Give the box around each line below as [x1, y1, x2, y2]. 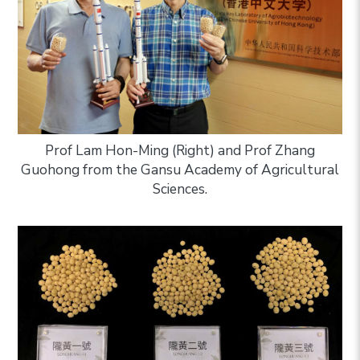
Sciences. [153, 180, 207, 199]
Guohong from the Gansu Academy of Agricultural [21, 161, 339, 180]
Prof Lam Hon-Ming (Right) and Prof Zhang [45, 141, 315, 161]
